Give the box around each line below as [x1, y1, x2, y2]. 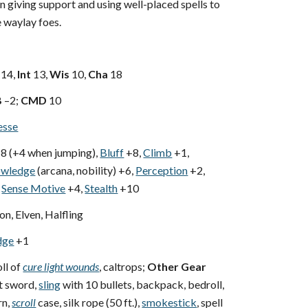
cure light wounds [23, 260, 100, 273]
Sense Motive [1, 181, 66, 195]
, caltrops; [99, 260, 148, 273]
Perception [135, 164, 188, 177]
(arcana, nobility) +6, [35, 164, 134, 177]
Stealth [85, 181, 118, 195]
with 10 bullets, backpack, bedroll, [60, 278, 225, 291]
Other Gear [147, 260, 207, 273]
